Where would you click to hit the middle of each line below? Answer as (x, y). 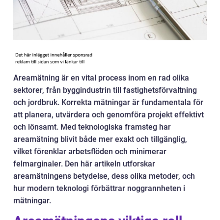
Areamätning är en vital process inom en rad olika (101, 78)
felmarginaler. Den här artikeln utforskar (84, 164)
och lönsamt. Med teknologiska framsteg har (92, 127)
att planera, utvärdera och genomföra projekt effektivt (109, 115)
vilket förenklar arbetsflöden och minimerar (90, 151)
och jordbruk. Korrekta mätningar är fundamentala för (108, 102)
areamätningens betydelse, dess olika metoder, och (104, 176)
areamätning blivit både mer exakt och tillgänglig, (100, 139)
